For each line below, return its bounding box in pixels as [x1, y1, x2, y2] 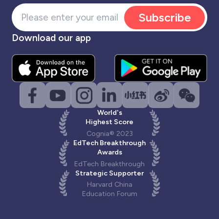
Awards [97, 147, 122, 156]
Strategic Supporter [75, 168, 144, 177]
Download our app [11, 32, 91, 44]
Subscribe [138, 10, 191, 25]
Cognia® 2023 [86, 129, 133, 138]
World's [97, 108, 122, 117]
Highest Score [86, 117, 133, 126]
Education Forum [82, 189, 137, 198]
